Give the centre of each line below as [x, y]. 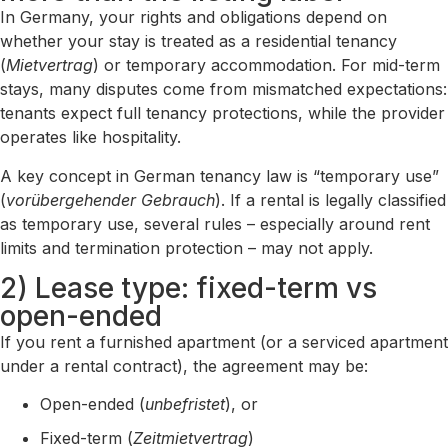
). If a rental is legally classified [330, 199]
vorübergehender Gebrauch [110, 199]
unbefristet [185, 404]
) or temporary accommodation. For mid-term [266, 65]
